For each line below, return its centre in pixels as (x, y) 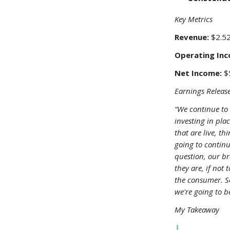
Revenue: (192, 37)
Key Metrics (194, 19)
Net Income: (198, 73)
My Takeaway (197, 210)
